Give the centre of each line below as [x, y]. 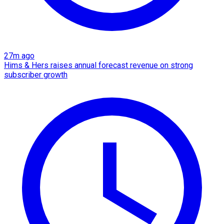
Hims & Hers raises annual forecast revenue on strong [98, 65]
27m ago [19, 55]
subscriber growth [36, 74]
